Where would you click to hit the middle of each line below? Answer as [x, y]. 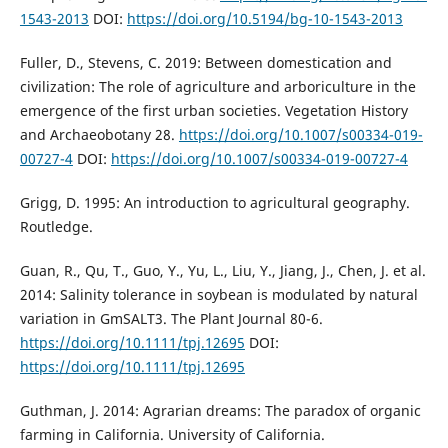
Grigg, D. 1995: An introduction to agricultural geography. [214, 202]
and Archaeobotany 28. [99, 134]
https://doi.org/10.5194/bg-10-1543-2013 [264, 18]
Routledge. [56, 226]
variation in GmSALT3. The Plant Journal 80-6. [171, 318]
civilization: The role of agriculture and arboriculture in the [217, 86]
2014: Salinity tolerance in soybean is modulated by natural [218, 294]
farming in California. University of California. [172, 434]
